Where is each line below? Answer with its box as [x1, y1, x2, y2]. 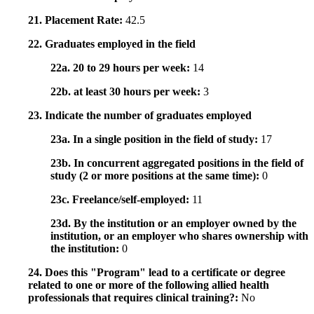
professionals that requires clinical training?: [28, 292, 241, 304]
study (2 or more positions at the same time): [50, 170, 262, 182]
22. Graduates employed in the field [28, 38, 196, 50]
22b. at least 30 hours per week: [50, 86, 203, 98]
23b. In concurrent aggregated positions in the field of [50, 157, 303, 170]
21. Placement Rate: [28, 14, 125, 27]
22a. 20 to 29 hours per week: [50, 62, 193, 74]
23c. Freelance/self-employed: [50, 193, 192, 206]
